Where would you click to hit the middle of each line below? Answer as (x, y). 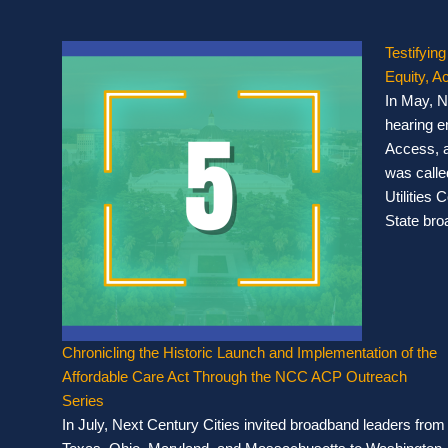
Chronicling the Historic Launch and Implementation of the (249, 353)
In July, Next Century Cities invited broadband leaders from (253, 425)
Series (83, 401)
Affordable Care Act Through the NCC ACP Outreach (234, 377)
